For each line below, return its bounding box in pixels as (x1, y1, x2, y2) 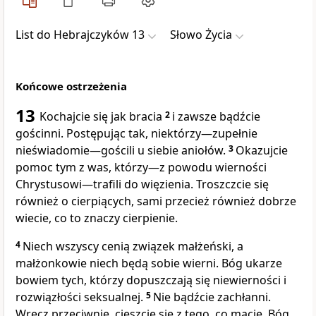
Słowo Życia (170, 27, 232, 43)
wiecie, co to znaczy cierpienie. (16, 210, 178, 226)
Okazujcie (236, 142, 288, 159)
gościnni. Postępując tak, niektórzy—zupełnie (16, 126, 257, 142)
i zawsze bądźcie (172, 109, 260, 125)
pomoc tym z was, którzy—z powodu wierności (16, 159, 267, 176)
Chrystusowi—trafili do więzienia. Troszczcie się (16, 176, 269, 193)
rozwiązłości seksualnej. (16, 289, 146, 305)
